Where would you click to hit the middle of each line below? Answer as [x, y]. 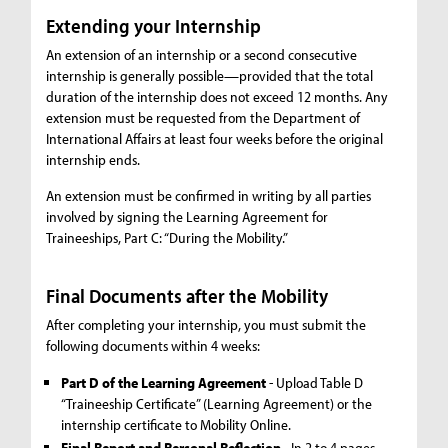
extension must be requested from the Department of [203, 117]
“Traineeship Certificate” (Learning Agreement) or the [217, 404]
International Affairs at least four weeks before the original [215, 138]
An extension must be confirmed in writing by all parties [209, 195]
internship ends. [93, 159]
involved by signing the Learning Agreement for [187, 216]
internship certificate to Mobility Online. [176, 425]
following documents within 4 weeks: [153, 345]
